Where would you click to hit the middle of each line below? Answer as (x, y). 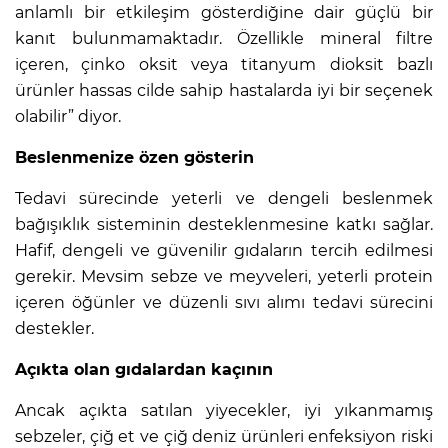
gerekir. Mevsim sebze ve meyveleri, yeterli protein (224, 276)
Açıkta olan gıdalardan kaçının (144, 369)
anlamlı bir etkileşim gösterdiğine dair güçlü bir (224, 12)
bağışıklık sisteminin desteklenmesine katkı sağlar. (224, 224)
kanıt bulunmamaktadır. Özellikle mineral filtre (224, 38)
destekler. (54, 328)
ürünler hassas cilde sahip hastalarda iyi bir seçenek (224, 90)
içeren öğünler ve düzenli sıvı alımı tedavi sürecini (224, 302)
